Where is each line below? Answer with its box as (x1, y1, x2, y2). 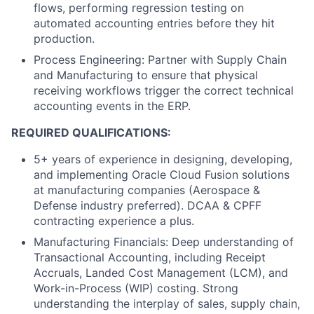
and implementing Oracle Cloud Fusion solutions (34, 168, 289, 182)
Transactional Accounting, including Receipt (34, 250, 266, 264)
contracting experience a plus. (34, 214, 194, 228)
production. (34, 32, 95, 46)
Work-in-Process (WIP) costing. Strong (34, 281, 238, 295)
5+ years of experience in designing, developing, (34, 152, 292, 166)
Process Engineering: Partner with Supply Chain (34, 53, 287, 67)
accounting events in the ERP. (34, 99, 191, 113)
